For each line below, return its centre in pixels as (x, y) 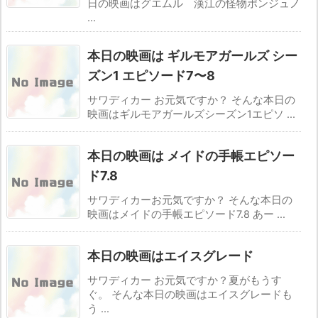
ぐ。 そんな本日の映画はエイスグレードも (190, 295)
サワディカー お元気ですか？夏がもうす (185, 281)
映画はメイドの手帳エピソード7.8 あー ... (186, 215)
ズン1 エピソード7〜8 (151, 76)
